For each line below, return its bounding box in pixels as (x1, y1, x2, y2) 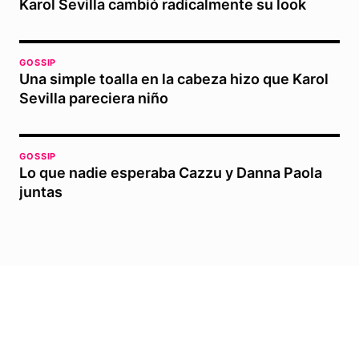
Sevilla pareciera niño (19, 90, 168, 107)
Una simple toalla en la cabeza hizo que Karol (19, 71, 329, 87)
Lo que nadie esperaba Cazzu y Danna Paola (19, 164, 322, 181)
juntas (19, 184, 63, 200)
